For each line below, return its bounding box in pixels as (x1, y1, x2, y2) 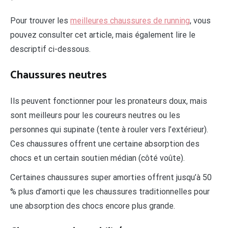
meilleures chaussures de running (70, 16, 190, 26)
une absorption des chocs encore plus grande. (10, 201, 175, 211)
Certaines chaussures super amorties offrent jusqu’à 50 (10, 173, 212, 183)
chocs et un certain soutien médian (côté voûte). (10, 153, 185, 163)
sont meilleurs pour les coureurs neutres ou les (10, 110, 180, 121)
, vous (190, 16, 211, 26)
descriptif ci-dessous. (10, 44, 91, 54)
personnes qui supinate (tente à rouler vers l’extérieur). (10, 125, 208, 135)
